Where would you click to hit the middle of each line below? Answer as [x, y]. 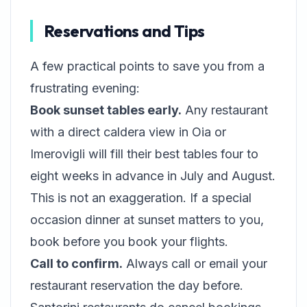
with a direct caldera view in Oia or [128, 132]
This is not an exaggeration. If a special [141, 198]
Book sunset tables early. [106, 110]
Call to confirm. [76, 263]
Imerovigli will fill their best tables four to [144, 154]
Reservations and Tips [124, 31]
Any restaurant [225, 110]
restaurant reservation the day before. [137, 285]
